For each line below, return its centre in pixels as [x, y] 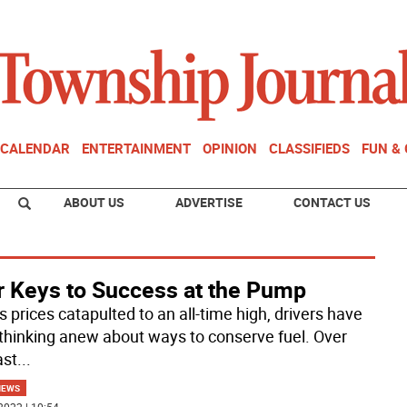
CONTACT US [332, 202]
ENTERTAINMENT [136, 148]
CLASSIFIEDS [309, 148]
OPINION [230, 148]
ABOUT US [94, 202]
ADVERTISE [209, 202]
